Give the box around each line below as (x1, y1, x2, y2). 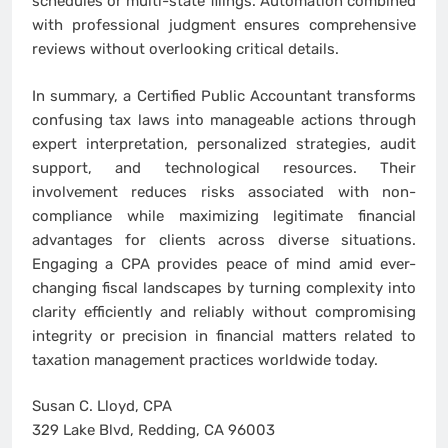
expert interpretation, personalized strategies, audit (32, 134, 416, 153)
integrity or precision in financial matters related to (32, 326, 416, 345)
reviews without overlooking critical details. (32, 40, 339, 59)
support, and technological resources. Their (32, 158, 416, 177)
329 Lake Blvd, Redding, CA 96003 (32, 421, 275, 440)
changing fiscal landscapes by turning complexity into (32, 278, 416, 297)
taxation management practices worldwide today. (32, 350, 378, 369)
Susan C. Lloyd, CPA (32, 397, 172, 416)
